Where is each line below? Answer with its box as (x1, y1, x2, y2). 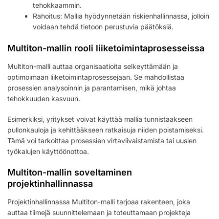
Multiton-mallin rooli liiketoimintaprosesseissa (7, 43, 204, 54)
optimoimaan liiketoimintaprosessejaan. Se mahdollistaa (7, 73, 184, 82)
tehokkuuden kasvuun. (7, 94, 80, 103)
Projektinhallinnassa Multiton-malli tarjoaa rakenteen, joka (7, 197, 190, 206)
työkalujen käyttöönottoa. (7, 147, 89, 156)
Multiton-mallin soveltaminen (7, 167, 132, 178)
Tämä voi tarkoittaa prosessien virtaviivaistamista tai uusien (7, 136, 197, 145)
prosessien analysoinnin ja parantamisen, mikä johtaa (7, 84, 176, 92)
